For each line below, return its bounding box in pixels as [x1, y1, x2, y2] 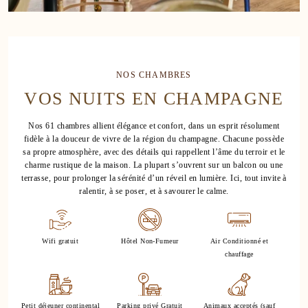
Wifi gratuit [42, 237, 79, 245]
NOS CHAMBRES [116, 69, 192, 80]
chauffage [225, 250, 254, 258]
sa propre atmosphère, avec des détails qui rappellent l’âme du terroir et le [23, 146, 285, 157]
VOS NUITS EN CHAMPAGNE [24, 87, 284, 109]
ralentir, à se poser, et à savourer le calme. [79, 186, 229, 196]
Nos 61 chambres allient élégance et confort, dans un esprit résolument [28, 120, 280, 131]
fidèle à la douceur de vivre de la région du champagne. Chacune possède [23, 133, 285, 144]
